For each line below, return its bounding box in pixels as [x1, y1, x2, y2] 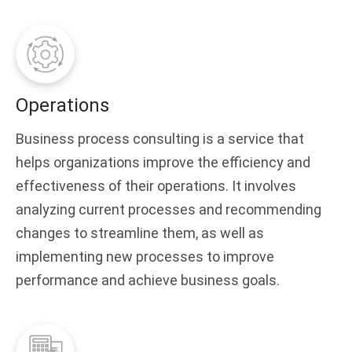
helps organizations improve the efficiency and [16, 154, 310, 171]
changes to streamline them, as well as [16, 225, 264, 242]
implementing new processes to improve [16, 248, 274, 266]
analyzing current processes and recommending [16, 201, 321, 218]
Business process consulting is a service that [16, 130, 304, 148]
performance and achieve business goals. [16, 272, 280, 289]
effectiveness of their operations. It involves [16, 178, 296, 195]
